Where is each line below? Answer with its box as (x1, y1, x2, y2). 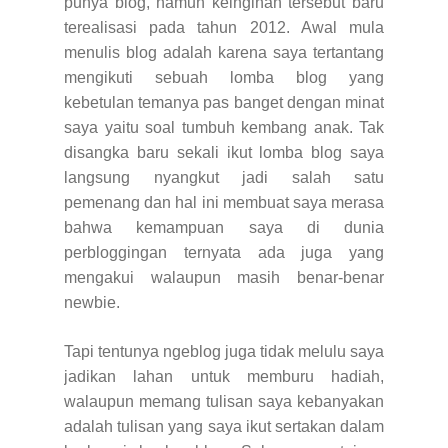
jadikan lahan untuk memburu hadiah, (64, 367, 384, 385)
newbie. (64, 293, 124, 311)
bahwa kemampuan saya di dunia (64, 218, 384, 236)
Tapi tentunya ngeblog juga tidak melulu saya (64, 342, 384, 360)
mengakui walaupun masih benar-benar (64, 268, 384, 286)
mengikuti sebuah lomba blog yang (64, 68, 384, 86)
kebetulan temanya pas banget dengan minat (64, 93, 384, 111)
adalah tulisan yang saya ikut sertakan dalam (64, 417, 384, 435)
